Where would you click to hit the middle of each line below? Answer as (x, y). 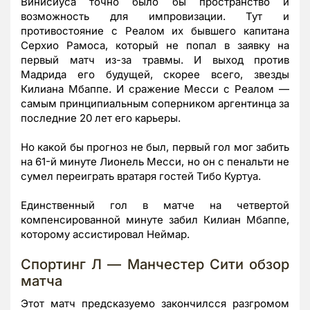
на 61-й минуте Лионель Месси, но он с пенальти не (155, 161)
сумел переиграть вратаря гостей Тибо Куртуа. (141, 176)
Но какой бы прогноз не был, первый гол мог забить (155, 147)
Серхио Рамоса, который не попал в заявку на (155, 45)
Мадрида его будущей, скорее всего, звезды (155, 74)
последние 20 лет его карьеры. (102, 118)
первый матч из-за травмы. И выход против (155, 60)
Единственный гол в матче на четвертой (155, 205)
